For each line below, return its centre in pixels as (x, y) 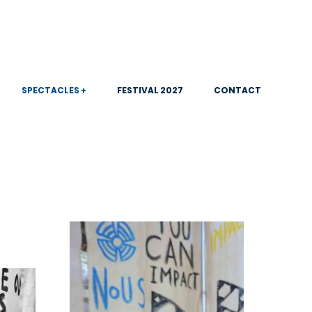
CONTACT (237, 90)
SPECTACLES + (54, 90)
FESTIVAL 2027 (150, 90)
